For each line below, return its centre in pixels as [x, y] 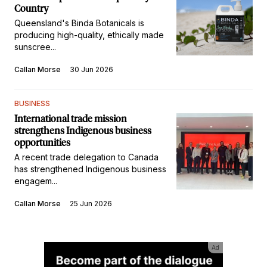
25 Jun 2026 [91, 203]
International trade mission [71, 119]
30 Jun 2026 [91, 69]
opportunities [42, 143]
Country [32, 9]
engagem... [36, 181]
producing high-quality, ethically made [89, 35]
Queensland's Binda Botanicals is [79, 23]
